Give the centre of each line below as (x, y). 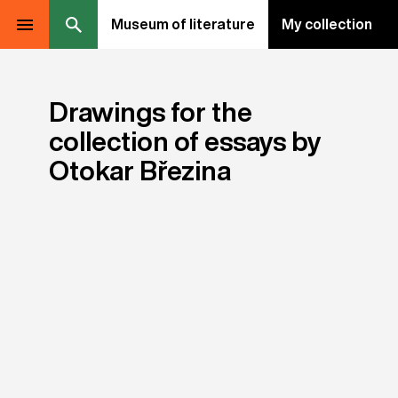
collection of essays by (185, 141)
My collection (327, 24)
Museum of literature (183, 24)
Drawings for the (151, 112)
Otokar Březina (140, 171)
